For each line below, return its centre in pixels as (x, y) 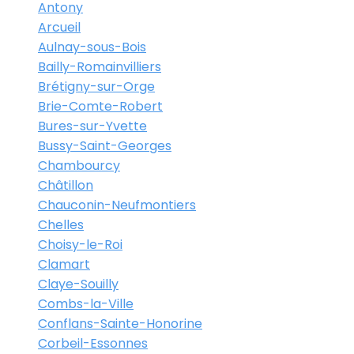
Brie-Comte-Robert (100, 106)
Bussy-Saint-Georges (105, 145)
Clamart (64, 264)
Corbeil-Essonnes (93, 343)
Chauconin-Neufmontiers (117, 205)
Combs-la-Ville (86, 303)
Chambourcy (79, 165)
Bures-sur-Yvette (92, 126)
